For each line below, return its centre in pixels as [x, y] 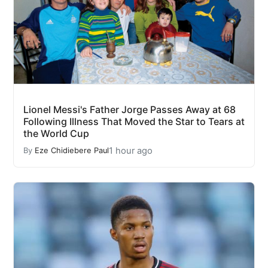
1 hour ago [131, 150]
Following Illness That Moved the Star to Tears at [134, 121]
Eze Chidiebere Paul [72, 151]
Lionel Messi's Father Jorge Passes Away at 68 [130, 109]
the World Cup [56, 133]
